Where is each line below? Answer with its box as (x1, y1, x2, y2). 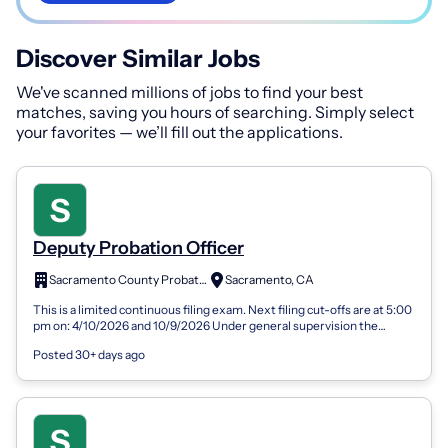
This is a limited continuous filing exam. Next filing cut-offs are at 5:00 (33, 302, 412, 318)
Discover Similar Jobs (16, 43, 260, 73)
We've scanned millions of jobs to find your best (16, 81, 363, 102)
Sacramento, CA (225, 272, 314, 288)
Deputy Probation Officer (33, 236, 244, 259)
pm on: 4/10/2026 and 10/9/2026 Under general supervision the (33, 318, 378, 334)
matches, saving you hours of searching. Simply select (16, 101, 414, 122)
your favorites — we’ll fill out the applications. (16, 121, 343, 142)
